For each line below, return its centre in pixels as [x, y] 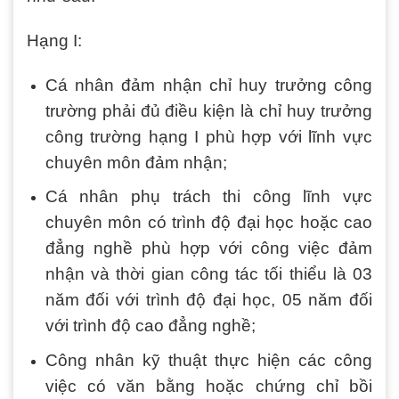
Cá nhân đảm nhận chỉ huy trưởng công [208, 85]
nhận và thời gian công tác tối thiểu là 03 [208, 274]
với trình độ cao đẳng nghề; [150, 326]
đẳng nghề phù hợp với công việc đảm [208, 248]
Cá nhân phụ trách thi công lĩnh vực [208, 197]
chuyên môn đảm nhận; [136, 162]
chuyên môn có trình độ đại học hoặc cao [208, 223]
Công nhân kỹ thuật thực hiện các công [208, 361]
